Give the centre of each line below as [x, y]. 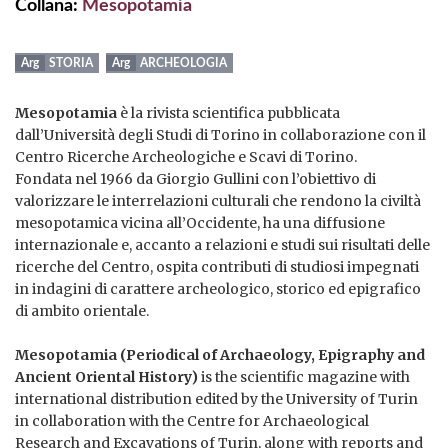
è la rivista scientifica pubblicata [228, 112]
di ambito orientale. [82, 310]
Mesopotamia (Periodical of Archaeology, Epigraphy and [220, 354]
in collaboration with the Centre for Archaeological [192, 420]
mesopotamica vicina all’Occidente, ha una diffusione [200, 222]
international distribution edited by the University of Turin [216, 398]
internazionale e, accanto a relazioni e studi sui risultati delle [222, 244]
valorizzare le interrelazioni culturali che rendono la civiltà [218, 200]
